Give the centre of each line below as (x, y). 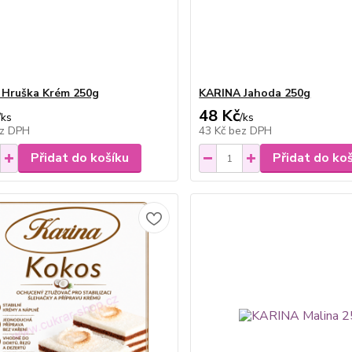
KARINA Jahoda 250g (255, 93)
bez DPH (251, 131)
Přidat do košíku (79, 158)
